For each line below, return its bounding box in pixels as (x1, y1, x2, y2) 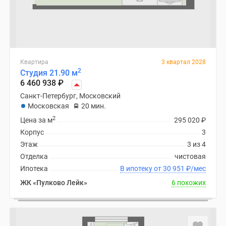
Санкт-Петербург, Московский (20, 92, 121, 100)
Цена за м (20, 116, 52, 124)
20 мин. (81, 102, 106, 110)
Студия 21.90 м (20, 68, 78, 78)
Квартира (20, 59, 48, 66)
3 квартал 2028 (161, 59, 206, 66)
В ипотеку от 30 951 (163, 164, 186, 173)
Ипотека (20, 164, 48, 173)
